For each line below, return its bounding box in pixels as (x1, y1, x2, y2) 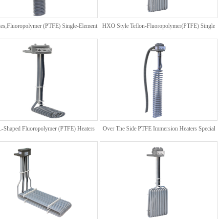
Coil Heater (25, 38, 52, 45)
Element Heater (141, 38, 176, 45)
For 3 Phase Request (134, 141, 183, 148)
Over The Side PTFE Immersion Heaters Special (102, 125, 215, 132)
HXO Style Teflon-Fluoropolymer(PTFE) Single (102, 22, 215, 29)
